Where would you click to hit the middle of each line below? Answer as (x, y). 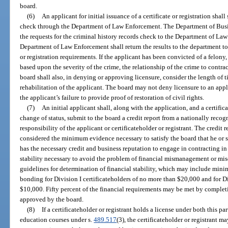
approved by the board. (52, 199)
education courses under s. (57, 219)
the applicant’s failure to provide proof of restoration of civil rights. (112, 97)
